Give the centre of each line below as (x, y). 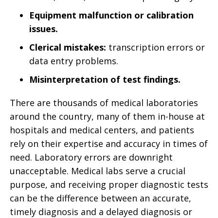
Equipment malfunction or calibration (111, 15)
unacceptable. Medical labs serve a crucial (98, 171)
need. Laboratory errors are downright (91, 157)
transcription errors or (155, 47)
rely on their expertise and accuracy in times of (109, 144)
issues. (44, 29)
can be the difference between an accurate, (100, 198)
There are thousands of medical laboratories (104, 103)
